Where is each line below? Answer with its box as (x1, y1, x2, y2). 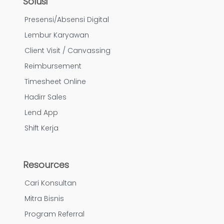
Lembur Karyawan (24, 30, 89, 40)
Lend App (24, 107, 58, 118)
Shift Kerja (24, 123, 58, 133)
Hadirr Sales (24, 92, 66, 102)
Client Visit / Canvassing (24, 45, 110, 56)
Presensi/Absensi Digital (24, 14, 109, 25)
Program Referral (24, 209, 84, 219)
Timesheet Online (24, 76, 86, 87)
